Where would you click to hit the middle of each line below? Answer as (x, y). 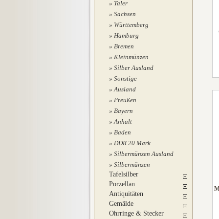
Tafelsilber (124, 174)
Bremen (124, 46)
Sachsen (125, 14)
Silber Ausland (134, 68)
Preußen (125, 100)
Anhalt (123, 121)
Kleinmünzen (131, 57)
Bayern (123, 111)
